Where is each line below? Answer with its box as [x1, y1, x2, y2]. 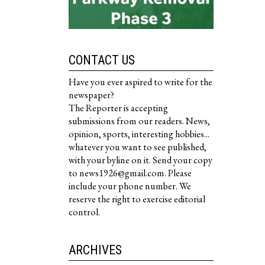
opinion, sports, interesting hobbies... [69, 128, 209, 141]
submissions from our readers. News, [69, 115, 210, 128]
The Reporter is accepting [69, 102, 168, 115]
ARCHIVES [69, 243, 122, 258]
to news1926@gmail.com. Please [69, 167, 192, 180]
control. [69, 206, 100, 219]
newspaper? [69, 89, 114, 102]
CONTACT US [69, 53, 135, 68]
